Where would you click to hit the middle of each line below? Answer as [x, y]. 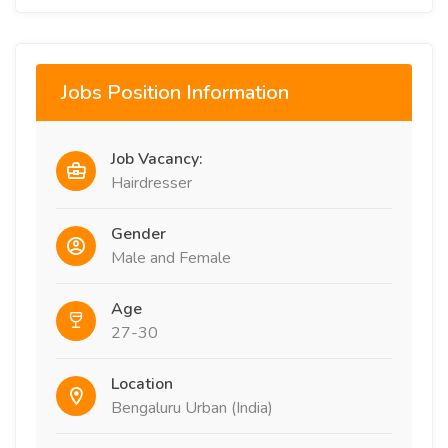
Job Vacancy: [157, 159]
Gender [138, 234]
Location [142, 384]
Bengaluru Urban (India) [192, 408]
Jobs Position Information [175, 92]
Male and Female [171, 258]
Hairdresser [151, 183]
